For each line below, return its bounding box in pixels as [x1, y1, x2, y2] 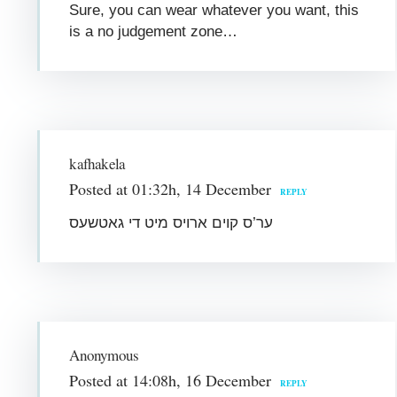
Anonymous [69, 344, 139, 365]
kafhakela [69, 152, 126, 174]
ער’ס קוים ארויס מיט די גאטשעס [69, 214, 274, 231]
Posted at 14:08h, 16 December [69, 369, 272, 391]
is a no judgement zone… [69, 22, 238, 40]
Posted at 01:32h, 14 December [69, 177, 272, 199]
